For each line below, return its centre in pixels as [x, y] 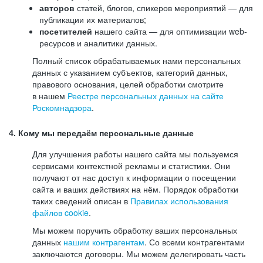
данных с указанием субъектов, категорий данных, [130, 72]
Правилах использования [179, 201]
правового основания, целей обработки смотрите [128, 84]
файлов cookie [60, 213]
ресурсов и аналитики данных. [98, 43]
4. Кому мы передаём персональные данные [101, 133]
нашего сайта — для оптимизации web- [170, 31]
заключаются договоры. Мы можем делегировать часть [139, 254]
